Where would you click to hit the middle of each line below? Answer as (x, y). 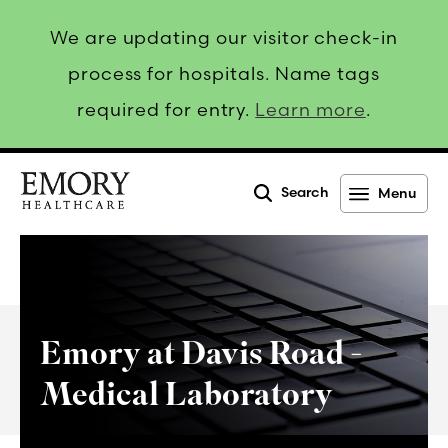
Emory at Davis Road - (201, 353)
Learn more (310, 109)
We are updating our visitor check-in (224, 37)
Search (305, 192)
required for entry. (166, 109)
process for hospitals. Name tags (224, 73)
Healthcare (64, 251)
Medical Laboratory (186, 394)
